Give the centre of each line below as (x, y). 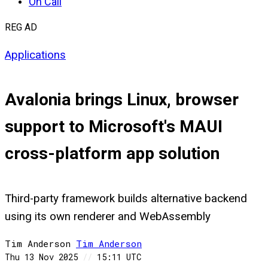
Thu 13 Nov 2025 (44, 257)
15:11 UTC (117, 257)
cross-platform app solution (112, 154)
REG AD (21, 27)
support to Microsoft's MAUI (114, 127)
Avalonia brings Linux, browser (122, 100)
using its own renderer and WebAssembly (108, 216)
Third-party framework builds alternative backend (126, 198)
